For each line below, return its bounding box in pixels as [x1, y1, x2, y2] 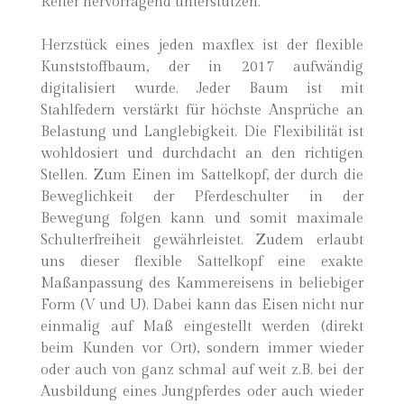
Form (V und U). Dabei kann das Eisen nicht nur [41, 297, 363, 314]
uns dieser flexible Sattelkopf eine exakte [41, 253, 363, 271]
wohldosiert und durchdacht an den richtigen [41, 145, 363, 162]
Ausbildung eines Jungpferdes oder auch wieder [41, 383, 363, 400]
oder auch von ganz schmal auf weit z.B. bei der [41, 362, 363, 379]
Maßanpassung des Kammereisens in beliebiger [41, 275, 363, 292]
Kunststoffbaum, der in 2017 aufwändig [41, 59, 363, 76]
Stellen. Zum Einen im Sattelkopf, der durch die [41, 167, 363, 184]
